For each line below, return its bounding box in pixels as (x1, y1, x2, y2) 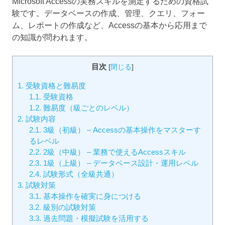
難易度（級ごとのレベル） (41, 103, 134, 112)
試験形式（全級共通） (41, 169, 119, 178)
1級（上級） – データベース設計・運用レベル (41, 158, 198, 167)
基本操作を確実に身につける (41, 191, 141, 200)
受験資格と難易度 (24, 81, 86, 90)
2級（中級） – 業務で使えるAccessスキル (41, 147, 186, 156)
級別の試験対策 (41, 202, 96, 211)
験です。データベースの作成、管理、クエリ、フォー (12, 9, 205, 18)
